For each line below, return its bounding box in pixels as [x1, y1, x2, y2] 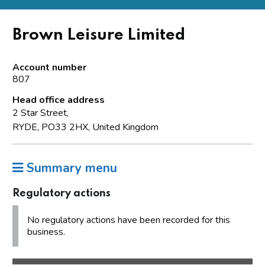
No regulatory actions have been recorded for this [27, 213, 230, 227]
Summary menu [23, 159, 117, 176]
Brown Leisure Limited [12, 27, 185, 43]
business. [27, 225, 65, 238]
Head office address [12, 93, 105, 106]
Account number [12, 60, 86, 74]
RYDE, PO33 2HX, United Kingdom [12, 120, 159, 134]
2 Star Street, [12, 106, 69, 119]
